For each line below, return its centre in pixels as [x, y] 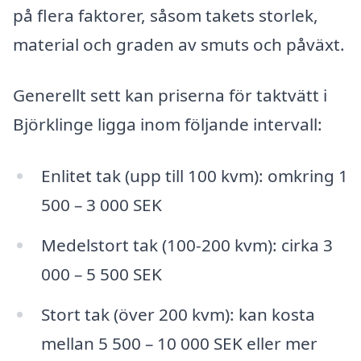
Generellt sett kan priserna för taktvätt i [170, 95]
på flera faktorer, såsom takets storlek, [166, 15]
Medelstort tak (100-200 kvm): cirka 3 [187, 245]
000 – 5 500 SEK [101, 274]
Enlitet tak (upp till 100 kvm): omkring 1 [194, 176]
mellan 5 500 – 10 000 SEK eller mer [179, 343]
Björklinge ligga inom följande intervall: [168, 124]
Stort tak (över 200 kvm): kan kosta [178, 314]
